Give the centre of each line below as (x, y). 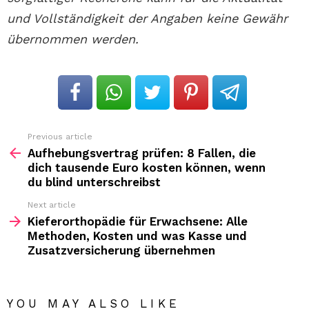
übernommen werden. (73, 39)
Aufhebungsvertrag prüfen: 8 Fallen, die (142, 153)
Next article (52, 205)
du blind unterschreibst (94, 182)
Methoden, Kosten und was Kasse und (137, 236)
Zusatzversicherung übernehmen (121, 251)
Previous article (60, 137)
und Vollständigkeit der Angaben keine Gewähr (147, 19)
